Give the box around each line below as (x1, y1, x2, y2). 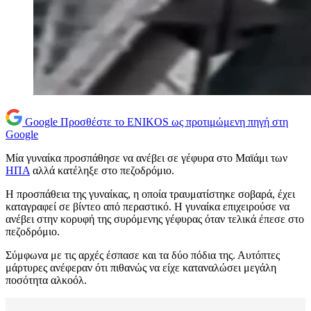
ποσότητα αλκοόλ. (6, 274, 87, 287)
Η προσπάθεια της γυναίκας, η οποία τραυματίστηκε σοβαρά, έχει (6, 188, 295, 201)
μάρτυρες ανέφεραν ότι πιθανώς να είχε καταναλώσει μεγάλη (6, 262, 276, 274)
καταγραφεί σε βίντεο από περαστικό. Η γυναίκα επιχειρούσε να (6, 201, 289, 213)
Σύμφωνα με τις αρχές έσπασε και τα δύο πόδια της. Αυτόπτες (6, 249, 280, 262)
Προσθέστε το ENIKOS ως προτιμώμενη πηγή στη (60, 116, 288, 128)
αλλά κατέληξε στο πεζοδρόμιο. (30, 165, 174, 177)
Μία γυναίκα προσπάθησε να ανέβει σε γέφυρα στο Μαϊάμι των (6, 152, 287, 165)
